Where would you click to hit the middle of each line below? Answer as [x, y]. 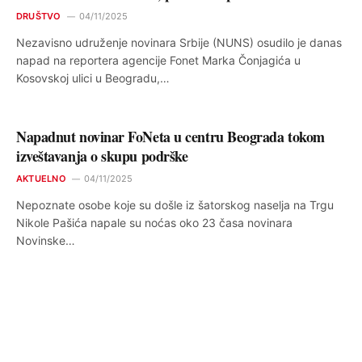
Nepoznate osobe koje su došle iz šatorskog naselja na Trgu [175, 204]
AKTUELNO [41, 178]
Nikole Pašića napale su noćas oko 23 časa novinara [154, 222]
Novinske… [46, 240]
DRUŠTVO [39, 16]
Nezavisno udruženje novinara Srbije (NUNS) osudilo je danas [179, 42]
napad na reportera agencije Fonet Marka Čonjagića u [158, 60]
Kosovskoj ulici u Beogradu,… [93, 78]
